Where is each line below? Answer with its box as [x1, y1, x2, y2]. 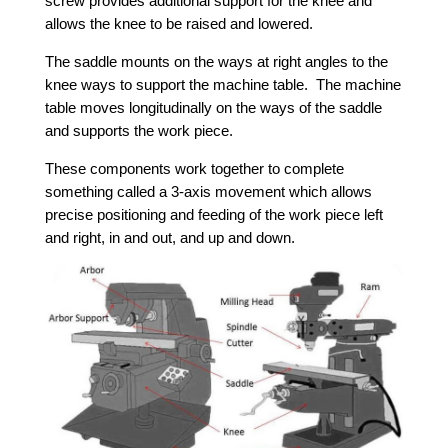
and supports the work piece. [44, 122, 233, 139]
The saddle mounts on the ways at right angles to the [44, 53, 388, 70]
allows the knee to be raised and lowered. [44, 15, 313, 32]
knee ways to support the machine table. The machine [44, 76, 401, 93]
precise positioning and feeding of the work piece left [44, 206, 383, 223]
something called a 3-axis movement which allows [44, 183, 372, 200]
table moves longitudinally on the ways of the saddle [44, 99, 382, 116]
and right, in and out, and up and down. [44, 229, 295, 246]
